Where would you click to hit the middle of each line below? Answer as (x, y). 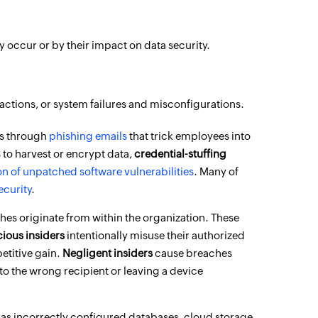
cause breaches (192, 253)
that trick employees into (189, 136)
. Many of (216, 171)
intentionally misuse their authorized (155, 235)
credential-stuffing (180, 154)
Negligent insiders (108, 253)
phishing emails (88, 136)
